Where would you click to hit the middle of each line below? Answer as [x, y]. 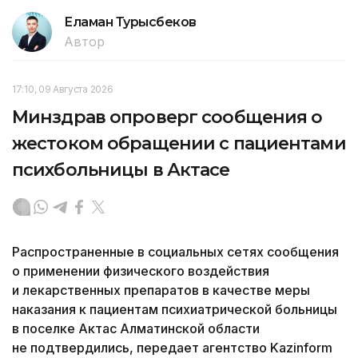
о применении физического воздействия [141, 270]
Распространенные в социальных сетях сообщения [175, 251]
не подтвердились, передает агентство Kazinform [172, 347]
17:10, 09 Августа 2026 [63, 89]
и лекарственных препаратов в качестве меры [161, 290]
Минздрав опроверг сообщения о [167, 117]
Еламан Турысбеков [130, 22]
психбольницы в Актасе [121, 169]
